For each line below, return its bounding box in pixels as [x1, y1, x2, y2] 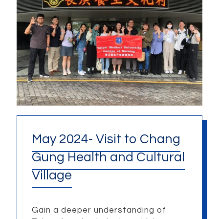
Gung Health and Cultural [31, 151, 185, 165]
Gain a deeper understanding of [31, 205, 166, 215]
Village [31, 169, 72, 183]
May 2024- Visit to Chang [31, 132, 180, 147]
